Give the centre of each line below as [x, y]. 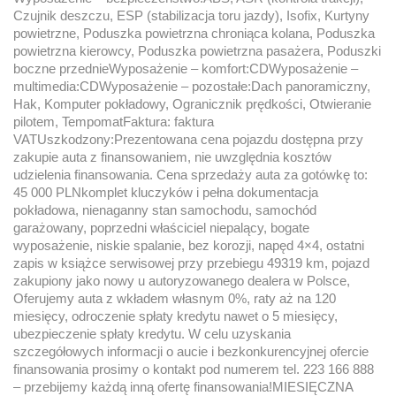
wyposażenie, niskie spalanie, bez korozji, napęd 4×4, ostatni [189, 246]
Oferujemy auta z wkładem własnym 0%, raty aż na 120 [175, 299]
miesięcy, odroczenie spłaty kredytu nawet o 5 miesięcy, [175, 316]
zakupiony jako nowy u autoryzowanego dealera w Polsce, [182, 281]
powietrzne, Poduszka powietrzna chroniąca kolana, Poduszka [194, 34]
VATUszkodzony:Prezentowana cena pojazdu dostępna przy [188, 140]
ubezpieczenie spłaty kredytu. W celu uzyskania [152, 334]
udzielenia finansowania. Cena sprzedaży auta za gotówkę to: [190, 175]
